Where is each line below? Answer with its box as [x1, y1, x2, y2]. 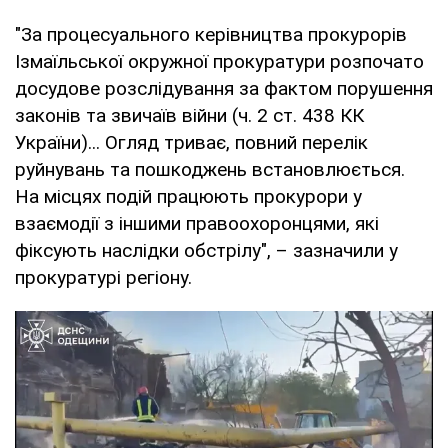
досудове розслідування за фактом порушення [15, 77, 433, 101]
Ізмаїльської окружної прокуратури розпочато [15, 50, 424, 74]
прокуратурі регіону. [15, 266, 192, 290]
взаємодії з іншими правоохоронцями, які [15, 212, 379, 236]
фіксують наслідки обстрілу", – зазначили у [15, 239, 398, 263]
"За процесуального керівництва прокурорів [15, 23, 407, 47]
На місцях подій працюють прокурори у [15, 185, 362, 209]
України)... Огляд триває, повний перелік [15, 131, 368, 155]
